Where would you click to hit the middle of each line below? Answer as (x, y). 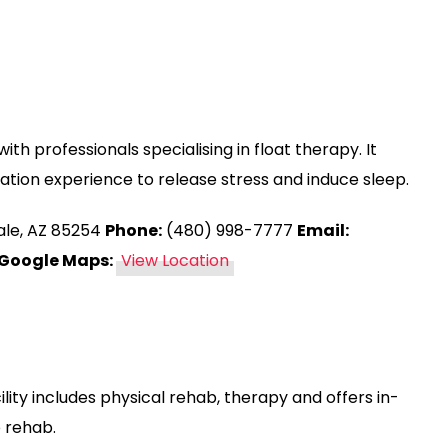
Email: (323, 230)
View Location (175, 260)
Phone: (133, 230)
